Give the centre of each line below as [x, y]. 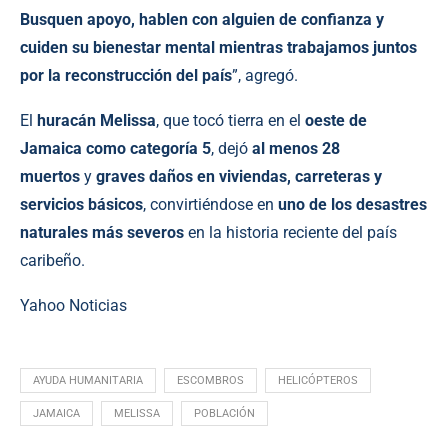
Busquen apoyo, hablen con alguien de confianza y [202, 20]
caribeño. [52, 261]
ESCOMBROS [210, 381]
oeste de [336, 121]
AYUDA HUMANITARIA [88, 381]
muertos [50, 177]
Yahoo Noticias [73, 306]
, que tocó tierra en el [230, 121]
